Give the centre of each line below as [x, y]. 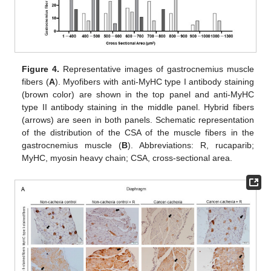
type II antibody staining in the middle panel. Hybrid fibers [138, 107]
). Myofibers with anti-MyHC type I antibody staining [154, 81]
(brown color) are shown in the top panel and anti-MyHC [138, 94]
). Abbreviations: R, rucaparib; [191, 145]
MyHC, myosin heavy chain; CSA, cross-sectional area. [127, 158]
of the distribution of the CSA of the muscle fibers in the [138, 132]
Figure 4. [41, 69]
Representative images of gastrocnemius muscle [157, 69]
